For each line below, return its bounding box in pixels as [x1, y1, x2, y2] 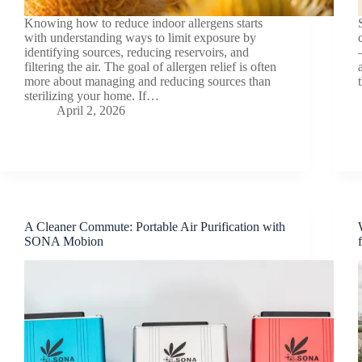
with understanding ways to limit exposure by [24, 30, 256, 44]
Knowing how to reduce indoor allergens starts [24, 15, 263, 30]
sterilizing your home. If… [24, 88, 159, 103]
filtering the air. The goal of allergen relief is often [24, 59, 276, 74]
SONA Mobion [24, 234, 103, 248]
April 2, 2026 [57, 103, 125, 117]
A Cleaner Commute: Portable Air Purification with [24, 219, 285, 234]
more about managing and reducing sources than [24, 74, 271, 88]
